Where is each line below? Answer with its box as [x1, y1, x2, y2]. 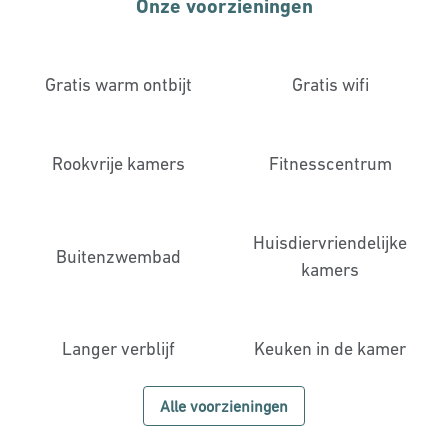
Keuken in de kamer [254, 338, 406, 359]
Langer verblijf [61, 338, 175, 359]
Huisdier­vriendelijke [253, 232, 407, 253]
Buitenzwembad [55, 245, 181, 267]
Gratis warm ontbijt [44, 74, 192, 95]
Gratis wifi [291, 74, 369, 95]
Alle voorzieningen [160, 397, 288, 415]
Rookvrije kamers [51, 153, 185, 174]
